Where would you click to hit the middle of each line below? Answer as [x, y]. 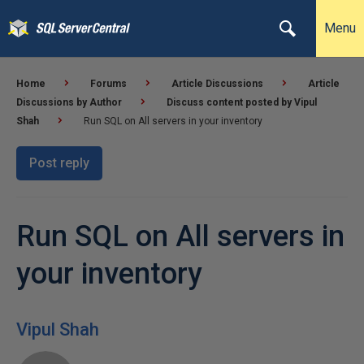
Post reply [59, 163]
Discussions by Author [69, 102]
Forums [108, 84]
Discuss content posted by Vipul [242, 102]
